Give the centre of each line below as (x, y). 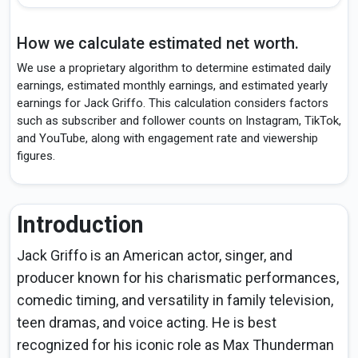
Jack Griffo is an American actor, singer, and (155, 256)
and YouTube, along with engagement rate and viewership (167, 139)
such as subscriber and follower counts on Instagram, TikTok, (179, 121)
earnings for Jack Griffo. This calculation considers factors (173, 103)
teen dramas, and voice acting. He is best (147, 323)
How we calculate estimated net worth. (158, 44)
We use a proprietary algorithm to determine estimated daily (174, 68)
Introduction (80, 225)
